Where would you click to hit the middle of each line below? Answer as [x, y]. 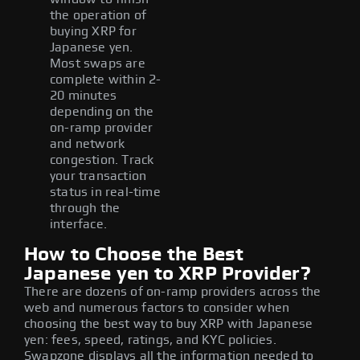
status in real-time [105, 192]
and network [88, 143]
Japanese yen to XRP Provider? [168, 274]
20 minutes [83, 95]
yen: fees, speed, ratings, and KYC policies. [150, 340]
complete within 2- [106, 79]
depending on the [102, 111]
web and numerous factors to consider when [157, 307]
